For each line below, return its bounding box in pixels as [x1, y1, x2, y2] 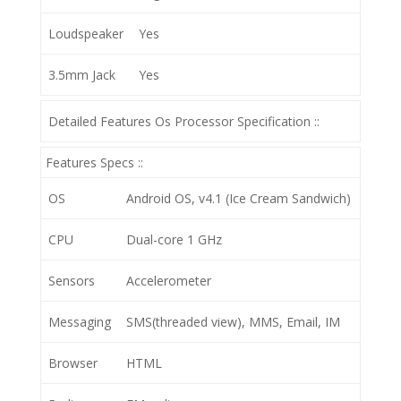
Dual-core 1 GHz [126, 231, 222, 248]
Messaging [48, 313, 111, 330]
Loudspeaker [48, 25, 124, 42]
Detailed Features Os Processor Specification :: [48, 113, 320, 130]
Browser [48, 354, 98, 371]
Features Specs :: [45, 154, 143, 171]
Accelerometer [126, 272, 211, 289]
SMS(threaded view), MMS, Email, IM [126, 313, 340, 330]
